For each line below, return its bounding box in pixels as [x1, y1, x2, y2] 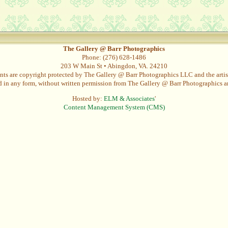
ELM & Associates [104, 95, 155, 103]
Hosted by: [72, 95, 104, 103]
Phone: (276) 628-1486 [82, 53, 146, 61]
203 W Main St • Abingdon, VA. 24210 [61, 62, 167, 70]
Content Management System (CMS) [63, 103, 165, 111]
